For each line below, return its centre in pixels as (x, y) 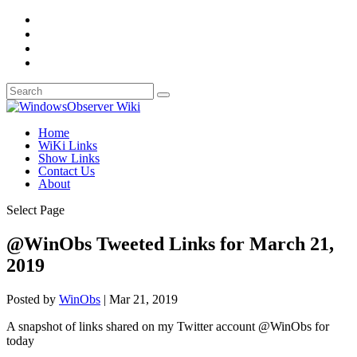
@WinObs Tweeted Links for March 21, (170, 243)
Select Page (35, 210)
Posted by (33, 299)
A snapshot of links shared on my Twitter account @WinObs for (168, 326)
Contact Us (67, 171)
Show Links (69, 158)
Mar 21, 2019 (143, 299)
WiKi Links (68, 145)
